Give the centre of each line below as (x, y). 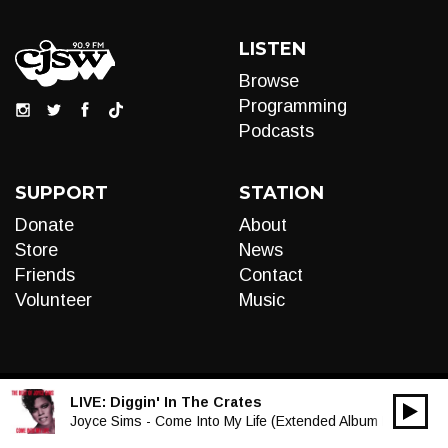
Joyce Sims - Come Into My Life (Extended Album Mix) (239, 420)
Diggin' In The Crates (186, 401)
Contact (271, 275)
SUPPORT (61, 193)
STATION (281, 193)
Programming (293, 106)
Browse (269, 81)
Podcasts (276, 131)
